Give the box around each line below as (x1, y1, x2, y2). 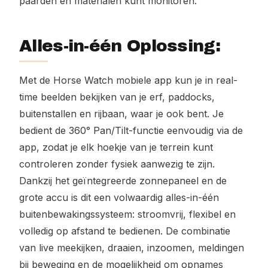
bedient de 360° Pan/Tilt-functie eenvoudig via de (19, 124, 243, 136)
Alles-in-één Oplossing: (19, 36, 220, 55)
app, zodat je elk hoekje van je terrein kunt (19, 141, 213, 153)
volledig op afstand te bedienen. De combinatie (19, 225, 230, 237)
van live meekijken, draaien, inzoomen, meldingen (19, 242, 244, 254)
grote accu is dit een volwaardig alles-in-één (19, 191, 219, 203)
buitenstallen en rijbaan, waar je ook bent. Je (19, 108, 224, 120)
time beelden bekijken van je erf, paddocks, (19, 91, 215, 103)
